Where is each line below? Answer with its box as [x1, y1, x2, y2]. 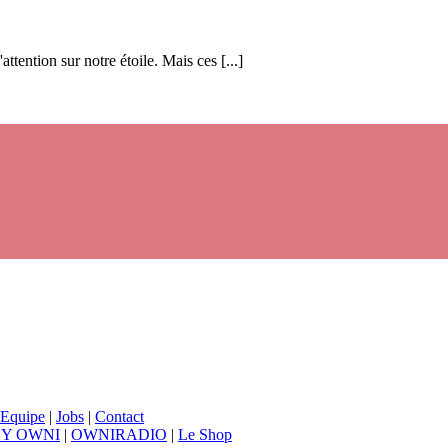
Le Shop [178, 426, 232, 444]
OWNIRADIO [71, 426, 167, 444]
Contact [95, 408, 144, 426]
